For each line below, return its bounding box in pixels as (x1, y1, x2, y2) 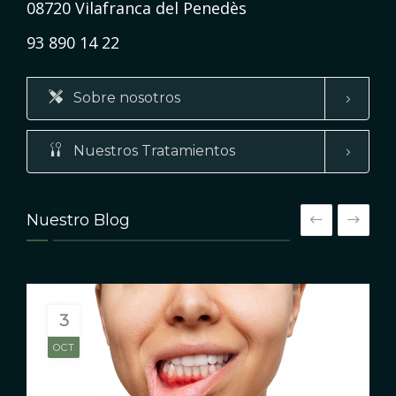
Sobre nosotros (70, 89, 180, 107)
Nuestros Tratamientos (70, 142, 235, 160)
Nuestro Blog (27, 210, 130, 231)
